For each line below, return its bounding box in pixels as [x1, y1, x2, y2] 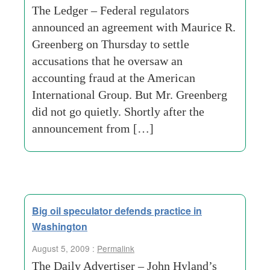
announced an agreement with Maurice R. [32, 20, 236, 34]
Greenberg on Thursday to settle [32, 37, 189, 51]
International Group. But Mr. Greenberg [32, 88, 227, 101]
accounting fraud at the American [32, 71, 195, 84]
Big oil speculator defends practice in [32, 204, 202, 218]
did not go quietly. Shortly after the [32, 105, 204, 118]
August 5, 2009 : [32, 242, 97, 254]
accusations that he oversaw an [32, 54, 183, 67]
